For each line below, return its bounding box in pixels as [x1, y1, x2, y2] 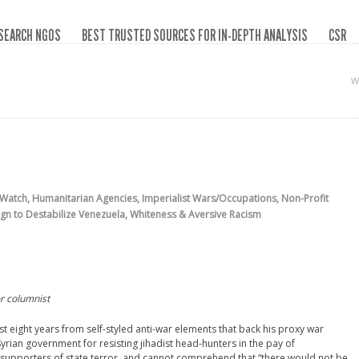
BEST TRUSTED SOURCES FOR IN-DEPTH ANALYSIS [82, 26, 308, 45]
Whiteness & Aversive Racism [130, 208, 261, 221]
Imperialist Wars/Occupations [142, 192, 276, 205]
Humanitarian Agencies [32, 192, 137, 205]
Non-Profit [281, 192, 329, 205]
